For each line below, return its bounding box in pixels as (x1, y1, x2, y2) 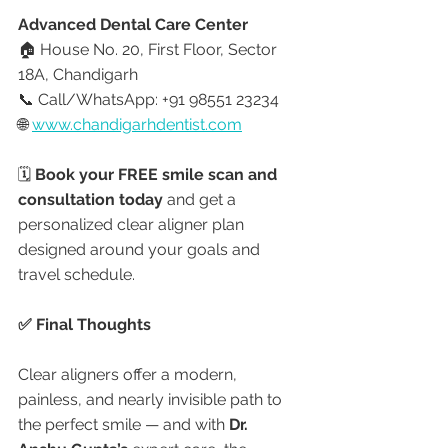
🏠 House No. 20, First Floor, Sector (18, 40, 281, 59)
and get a (163, 190, 240, 209)
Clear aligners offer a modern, (18, 365, 241, 384)
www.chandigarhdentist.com (32, 115, 242, 134)
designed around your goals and (18, 240, 264, 259)
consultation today (18, 190, 163, 209)
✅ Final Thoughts (18, 315, 151, 334)
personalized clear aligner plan (18, 215, 248, 234)
